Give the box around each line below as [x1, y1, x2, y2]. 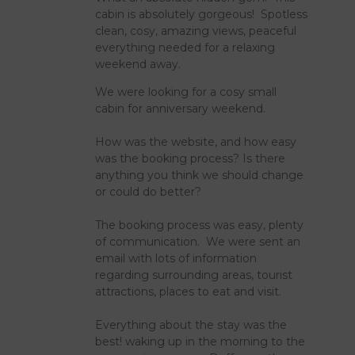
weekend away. [95, 56, 188, 71]
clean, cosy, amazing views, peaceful [95, 23, 297, 38]
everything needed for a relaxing [95, 40, 276, 55]
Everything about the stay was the [95, 317, 288, 332]
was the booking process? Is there [95, 151, 286, 166]
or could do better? [95, 184, 202, 199]
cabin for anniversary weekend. [95, 101, 266, 116]
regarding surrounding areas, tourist [95, 267, 293, 282]
